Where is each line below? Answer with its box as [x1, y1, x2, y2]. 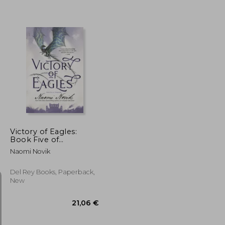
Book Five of [10, 135, 59, 144]
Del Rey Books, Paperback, [10, 168, 95, 176]
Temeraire [10, 143, 49, 152]
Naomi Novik [10, 147, 51, 155]
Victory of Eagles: [10, 127, 77, 136]
